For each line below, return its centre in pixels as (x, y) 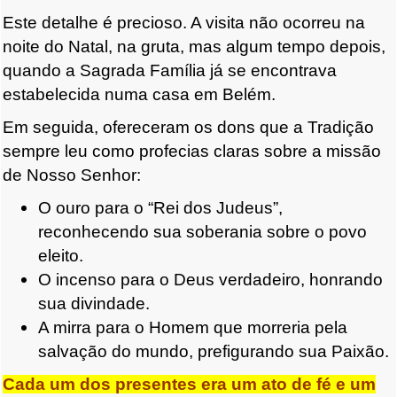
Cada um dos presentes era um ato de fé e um (189, 385)
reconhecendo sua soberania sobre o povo (202, 232)
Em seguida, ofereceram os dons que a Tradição (188, 128)
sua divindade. (94, 304)
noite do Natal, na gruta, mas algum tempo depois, (194, 47)
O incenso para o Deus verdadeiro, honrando (210, 280)
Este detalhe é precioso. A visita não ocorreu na (184, 23)
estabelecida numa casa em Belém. (139, 95)
